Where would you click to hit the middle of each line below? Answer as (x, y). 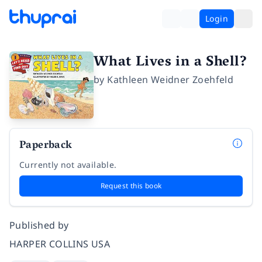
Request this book (131, 186)
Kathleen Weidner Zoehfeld (170, 80)
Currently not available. (68, 165)
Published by (39, 225)
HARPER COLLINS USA (60, 244)
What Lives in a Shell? (171, 63)
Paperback (46, 146)
